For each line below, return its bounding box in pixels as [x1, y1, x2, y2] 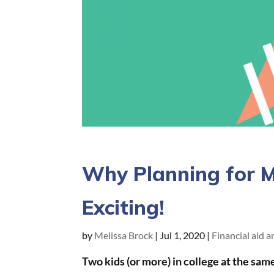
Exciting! [82, 194, 165, 220]
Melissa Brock [94, 229, 154, 241]
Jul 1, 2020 [160, 229, 206, 241]
